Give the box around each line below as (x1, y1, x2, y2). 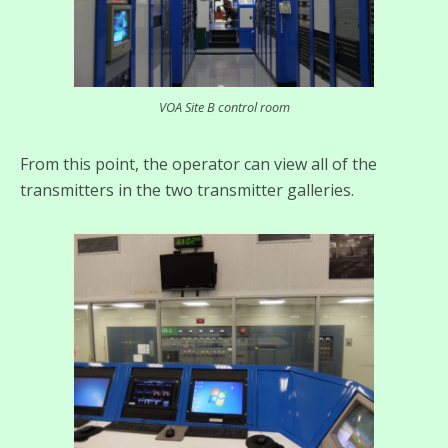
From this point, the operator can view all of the (20, 153, 377, 176)
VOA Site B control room (158, 98, 290, 117)
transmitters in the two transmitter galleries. (20, 179, 354, 202)
